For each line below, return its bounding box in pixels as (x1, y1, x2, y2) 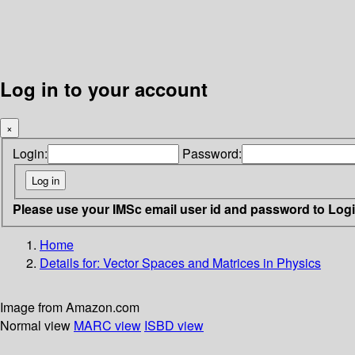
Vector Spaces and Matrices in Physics (103, 253, 321, 272)
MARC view (74, 315, 141, 334)
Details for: (40, 253, 103, 272)
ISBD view (144, 315, 204, 334)
